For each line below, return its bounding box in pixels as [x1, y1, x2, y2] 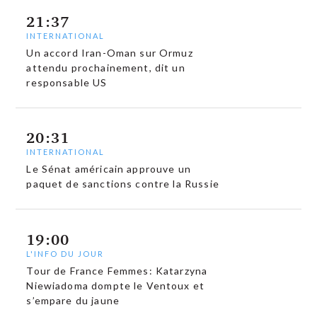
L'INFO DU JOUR [26, 248, 105, 258]
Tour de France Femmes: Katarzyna [26, 264, 208, 277]
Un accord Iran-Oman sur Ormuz [26, 46, 193, 59]
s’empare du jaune [26, 294, 120, 306]
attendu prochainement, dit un [26, 61, 185, 74]
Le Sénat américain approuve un [26, 163, 191, 175]
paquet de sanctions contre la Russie [26, 178, 219, 190]
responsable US [26, 76, 108, 88]
